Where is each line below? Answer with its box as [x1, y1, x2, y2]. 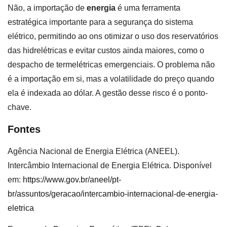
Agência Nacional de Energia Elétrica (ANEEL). [8, 146, 179, 156]
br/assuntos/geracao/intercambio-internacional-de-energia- [8, 189, 218, 198]
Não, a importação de [8, 4, 87, 13]
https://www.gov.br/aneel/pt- [21, 175, 121, 184]
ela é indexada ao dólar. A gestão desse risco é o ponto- [8, 89, 208, 98]
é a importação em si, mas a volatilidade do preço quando [8, 74, 214, 84]
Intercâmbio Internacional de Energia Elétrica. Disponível [8, 161, 212, 170]
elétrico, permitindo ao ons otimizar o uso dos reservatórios [8, 32, 218, 41]
